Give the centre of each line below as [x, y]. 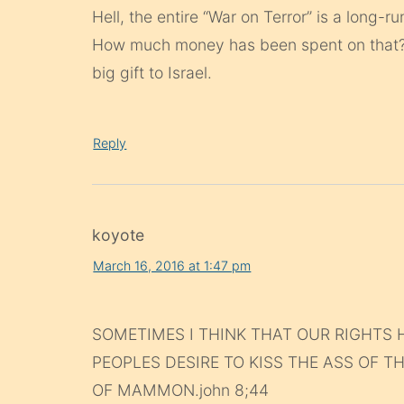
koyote [119, 234]
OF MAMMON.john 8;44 [181, 390]
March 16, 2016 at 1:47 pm [172, 266]
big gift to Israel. [152, 73]
